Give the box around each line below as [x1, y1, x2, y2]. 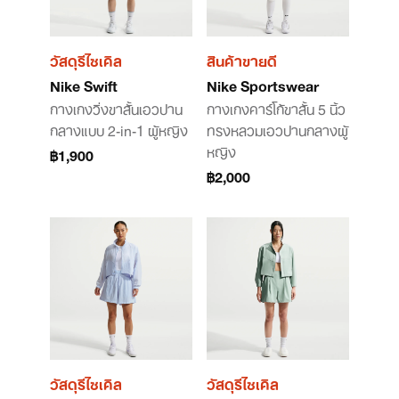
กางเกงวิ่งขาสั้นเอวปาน [50, 94, 183, 122]
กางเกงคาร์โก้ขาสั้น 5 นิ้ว [207, 94, 346, 122]
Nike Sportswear [207, 70, 319, 99]
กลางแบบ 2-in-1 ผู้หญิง [50, 115, 188, 143]
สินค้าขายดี [207, 45, 277, 74]
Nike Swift [50, 70, 118, 99]
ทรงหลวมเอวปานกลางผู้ [207, 115, 348, 143]
